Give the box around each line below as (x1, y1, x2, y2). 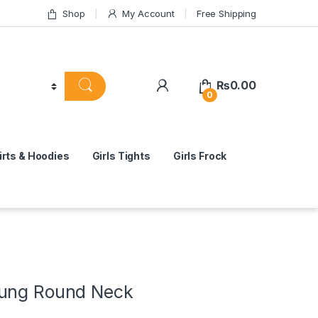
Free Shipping (196, 7, 256, 19)
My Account (122, 7, 175, 19)
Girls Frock (172, 150, 227, 163)
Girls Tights (92, 150, 150, 163)
